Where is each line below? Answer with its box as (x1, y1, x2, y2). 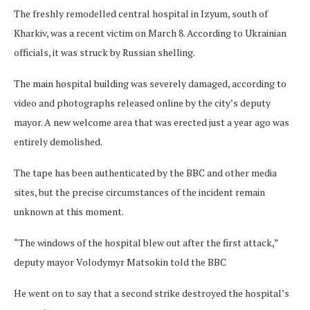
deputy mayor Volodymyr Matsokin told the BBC (14, 255, 226, 268)
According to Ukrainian (187, 26, 286, 39)
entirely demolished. (14, 135, 102, 148)
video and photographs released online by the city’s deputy (14, 96, 271, 109)
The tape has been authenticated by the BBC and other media (14, 166, 277, 179)
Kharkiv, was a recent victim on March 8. (14, 26, 187, 39)
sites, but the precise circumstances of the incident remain (14, 185, 265, 199)
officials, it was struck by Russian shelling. (14, 46, 195, 59)
